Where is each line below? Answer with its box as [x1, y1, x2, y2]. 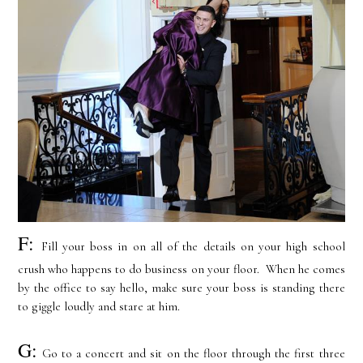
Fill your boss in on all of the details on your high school [41, 238, 345, 254]
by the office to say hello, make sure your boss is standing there [18, 280, 345, 295]
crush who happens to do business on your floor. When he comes [18, 261, 345, 276]
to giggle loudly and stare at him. [18, 298, 181, 314]
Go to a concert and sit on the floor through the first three [37, 345, 345, 361]
